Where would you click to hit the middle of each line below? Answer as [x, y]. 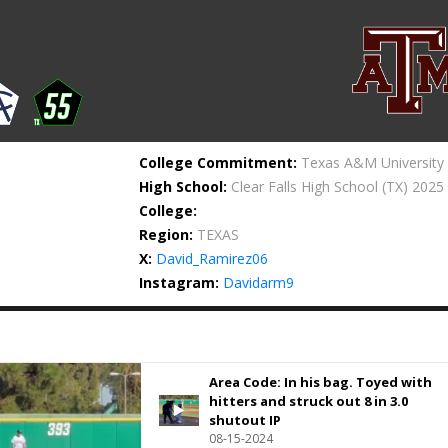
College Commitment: [218, 162]
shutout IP [244, 420]
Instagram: [179, 282]
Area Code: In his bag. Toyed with [320, 382]
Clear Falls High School [305, 186]
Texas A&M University [373, 162]
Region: [166, 234]
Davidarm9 [259, 282]
